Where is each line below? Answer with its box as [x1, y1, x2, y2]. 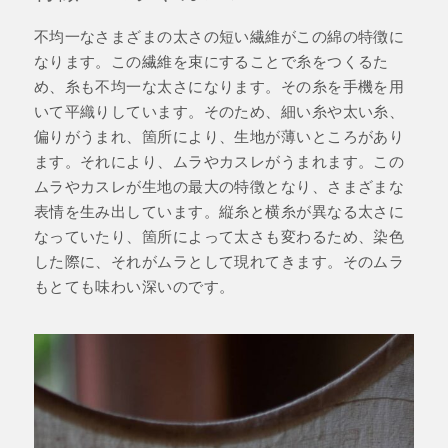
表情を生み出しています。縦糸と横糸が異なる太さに [33, 200, 405, 221]
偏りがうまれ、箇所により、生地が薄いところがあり [33, 125, 405, 146]
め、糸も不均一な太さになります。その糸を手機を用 [33, 75, 405, 96]
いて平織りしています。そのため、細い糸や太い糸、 [33, 100, 405, 121]
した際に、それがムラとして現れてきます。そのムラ [33, 250, 405, 271]
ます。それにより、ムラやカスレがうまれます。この [33, 150, 405, 171]
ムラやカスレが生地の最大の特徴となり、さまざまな [33, 175, 405, 196]
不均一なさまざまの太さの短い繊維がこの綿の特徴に [33, 25, 405, 46]
